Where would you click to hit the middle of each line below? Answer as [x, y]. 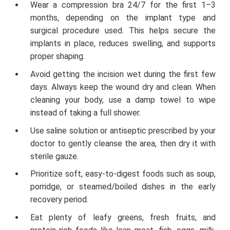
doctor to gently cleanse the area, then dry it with [123, 143]
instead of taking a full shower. [86, 112]
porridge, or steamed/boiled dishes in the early [123, 187]
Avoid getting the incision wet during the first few [123, 74]
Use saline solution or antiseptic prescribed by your [123, 130]
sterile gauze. [55, 156]
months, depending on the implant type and [123, 18]
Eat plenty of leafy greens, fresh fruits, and [123, 217]
